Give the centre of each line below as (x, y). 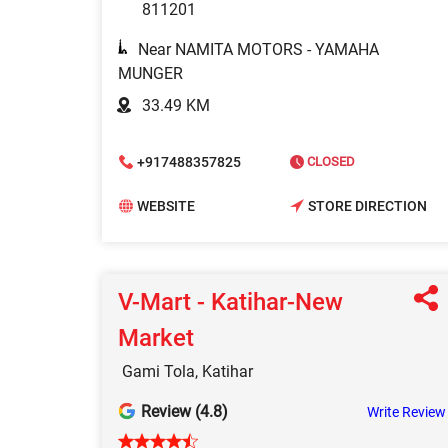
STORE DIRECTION (367, 205)
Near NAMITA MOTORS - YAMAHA (259, 49)
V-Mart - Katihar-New (230, 302)
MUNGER (150, 73)
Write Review (406, 412)
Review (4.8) (184, 412)
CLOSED (329, 162)
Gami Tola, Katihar (187, 372)
